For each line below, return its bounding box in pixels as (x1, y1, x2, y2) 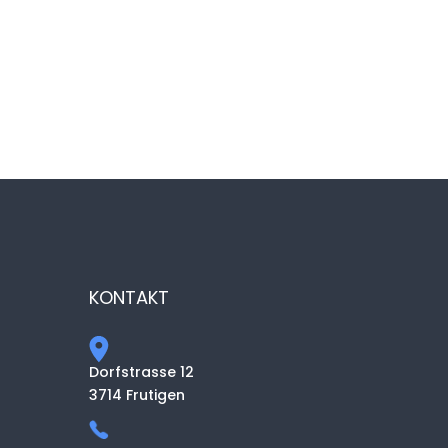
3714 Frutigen (89, 385, 186, 406)
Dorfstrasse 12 (89, 362, 195, 383)
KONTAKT (89, 285, 170, 311)
